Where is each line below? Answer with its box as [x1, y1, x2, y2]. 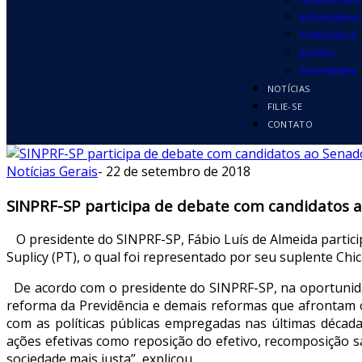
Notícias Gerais [6, 162, 98, 180]
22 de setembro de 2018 [106, 162, 250, 180]
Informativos [299, 10, 360, 24]
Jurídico [299, 45, 335, 60]
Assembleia [299, 63, 356, 78]
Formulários [299, 27, 357, 42]
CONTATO [267, 118, 313, 130]
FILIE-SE [267, 100, 303, 112]
